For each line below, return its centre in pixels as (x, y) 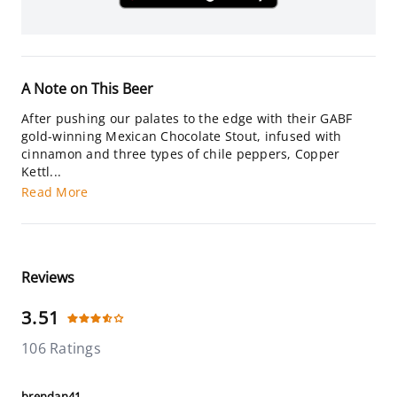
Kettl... (41, 171)
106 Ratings (61, 348)
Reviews (48, 277)
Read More (55, 192)
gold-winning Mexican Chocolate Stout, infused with (182, 136)
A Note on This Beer (87, 89)
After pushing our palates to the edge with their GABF (187, 118)
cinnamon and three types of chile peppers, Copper (181, 154)
